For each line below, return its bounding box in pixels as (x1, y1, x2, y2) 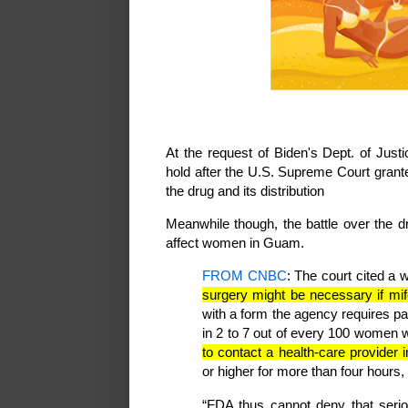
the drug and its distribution (166, 182, 324, 199)
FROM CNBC (202, 268, 287, 284)
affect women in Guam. (166, 235, 304, 251)
